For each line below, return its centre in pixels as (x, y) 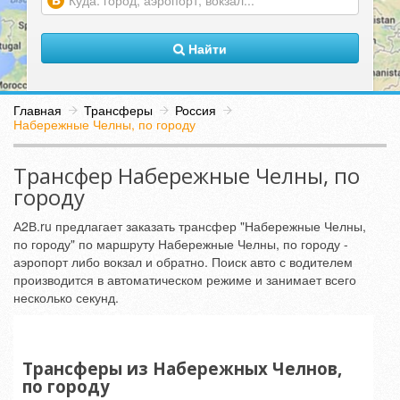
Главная (37, 110)
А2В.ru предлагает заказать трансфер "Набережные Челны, (190, 226)
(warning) (67, 23)
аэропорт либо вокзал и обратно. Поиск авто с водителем (183, 262)
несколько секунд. (66, 297)
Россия (196, 110)
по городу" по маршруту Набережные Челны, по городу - (181, 244)
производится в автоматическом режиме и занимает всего (185, 279)
